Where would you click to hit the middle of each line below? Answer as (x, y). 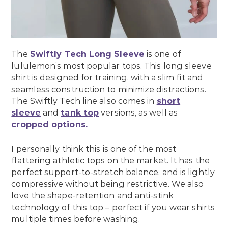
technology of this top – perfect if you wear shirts (113, 207)
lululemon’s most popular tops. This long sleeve (111, 66)
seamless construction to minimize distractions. (109, 89)
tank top (80, 112)
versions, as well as (138, 112)
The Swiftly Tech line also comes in (84, 101)
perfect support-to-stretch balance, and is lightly (113, 172)
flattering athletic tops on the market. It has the (110, 160)
